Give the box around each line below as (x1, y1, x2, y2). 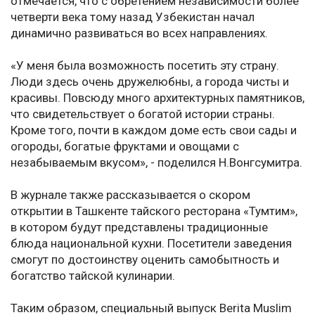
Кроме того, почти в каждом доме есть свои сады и (11, 123, 297, 138)
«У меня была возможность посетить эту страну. (11, 58, 279, 73)
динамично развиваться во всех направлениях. (11, 26, 268, 41)
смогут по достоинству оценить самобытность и (11, 252, 279, 267)
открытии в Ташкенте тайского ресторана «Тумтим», (11, 204, 297, 219)
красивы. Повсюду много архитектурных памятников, (11, 91, 304, 105)
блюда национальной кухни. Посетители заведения (11, 236, 292, 251)
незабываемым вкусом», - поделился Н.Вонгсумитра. (11, 155, 302, 170)
